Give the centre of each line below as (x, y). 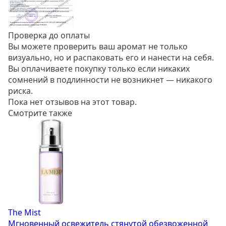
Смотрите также (40, 113)
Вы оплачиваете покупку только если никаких (99, 69)
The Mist (24, 213)
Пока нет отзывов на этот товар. (72, 102)
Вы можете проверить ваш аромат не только (98, 47)
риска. (20, 91)
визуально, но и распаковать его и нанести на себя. (111, 58)
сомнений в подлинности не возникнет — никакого (110, 80)
